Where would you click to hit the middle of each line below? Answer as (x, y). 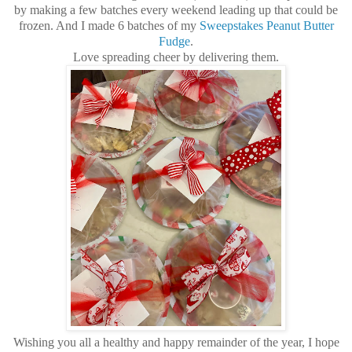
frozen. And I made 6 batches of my (109, 26)
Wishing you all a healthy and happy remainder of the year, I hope (176, 343)
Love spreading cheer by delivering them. (176, 57)
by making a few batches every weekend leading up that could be (176, 10)
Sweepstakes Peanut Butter (266, 26)
